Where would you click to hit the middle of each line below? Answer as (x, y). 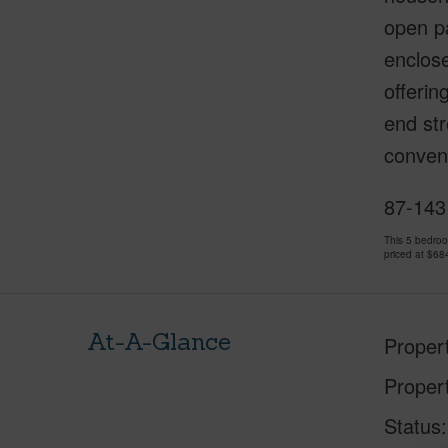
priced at (405, 254)
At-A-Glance (159, 341)
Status (412, 425)
